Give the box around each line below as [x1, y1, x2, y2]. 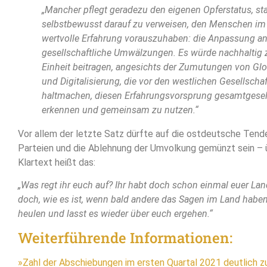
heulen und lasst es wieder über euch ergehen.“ [18, 207, 213, 219]
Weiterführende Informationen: [18, 228, 232, 248]
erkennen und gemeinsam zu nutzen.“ [42, 104, 198, 116]
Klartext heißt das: [18, 156, 95, 168]
